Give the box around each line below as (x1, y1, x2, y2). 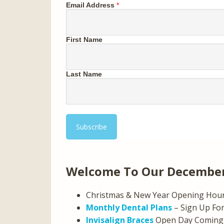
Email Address (66, 1, 114, 9)
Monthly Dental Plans (86, 202, 172, 213)
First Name (66, 35, 102, 43)
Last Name (66, 70, 102, 78)
